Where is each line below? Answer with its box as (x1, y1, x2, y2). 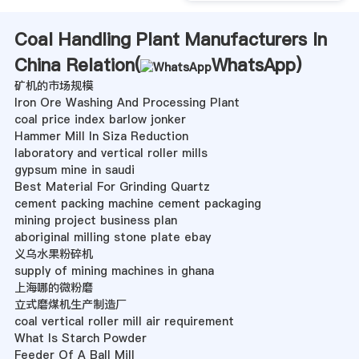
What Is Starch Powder (14, 329, 147, 346)
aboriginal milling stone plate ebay (14, 228, 211, 245)
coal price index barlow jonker (14, 111, 186, 127)
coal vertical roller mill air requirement (14, 313, 234, 329)
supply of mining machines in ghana (14, 262, 214, 279)
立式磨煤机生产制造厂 (14, 296, 127, 313)
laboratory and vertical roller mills (14, 144, 208, 161)
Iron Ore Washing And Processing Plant (14, 94, 240, 111)
